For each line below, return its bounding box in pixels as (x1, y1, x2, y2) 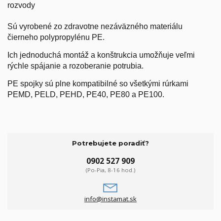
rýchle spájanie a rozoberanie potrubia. (7, 62, 144, 71)
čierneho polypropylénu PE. (7, 33, 105, 42)
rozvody (7, 1, 35, 10)
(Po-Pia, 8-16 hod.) (85, 166, 135, 174)
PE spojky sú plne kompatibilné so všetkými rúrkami (7, 79, 188, 88)
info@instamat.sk (84, 194, 137, 203)
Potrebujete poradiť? (72, 139, 149, 147)
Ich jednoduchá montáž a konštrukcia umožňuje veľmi (7, 51, 195, 60)
